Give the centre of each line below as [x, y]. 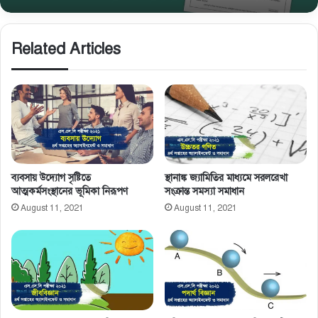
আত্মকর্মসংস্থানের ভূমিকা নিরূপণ [70, 192]
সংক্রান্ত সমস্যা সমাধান [204, 192]
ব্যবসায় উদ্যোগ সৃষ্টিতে [51, 178]
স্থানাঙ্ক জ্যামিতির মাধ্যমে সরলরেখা [226, 178]
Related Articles [66, 48]
